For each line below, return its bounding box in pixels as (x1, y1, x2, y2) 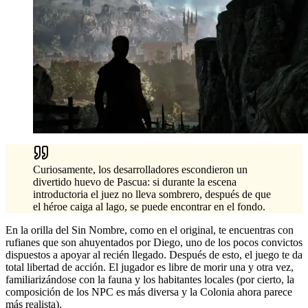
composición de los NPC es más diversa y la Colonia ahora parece (5, 285, 292, 298)
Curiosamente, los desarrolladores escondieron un (33, 163, 247, 175)
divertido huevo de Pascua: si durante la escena (33, 175, 236, 188)
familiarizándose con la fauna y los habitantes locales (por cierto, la (5, 273, 294, 285)
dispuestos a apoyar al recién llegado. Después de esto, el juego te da (5, 248, 302, 261)
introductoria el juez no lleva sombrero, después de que (33, 188, 271, 200)
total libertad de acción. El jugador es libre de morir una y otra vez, (5, 261, 294, 273)
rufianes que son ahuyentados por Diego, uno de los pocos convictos (5, 236, 302, 248)
